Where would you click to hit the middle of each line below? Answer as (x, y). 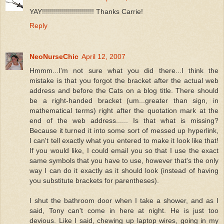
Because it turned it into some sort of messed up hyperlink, (124, 130)
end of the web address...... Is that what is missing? (124, 120)
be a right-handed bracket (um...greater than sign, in (124, 100)
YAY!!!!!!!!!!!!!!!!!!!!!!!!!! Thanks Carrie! (86, 11)
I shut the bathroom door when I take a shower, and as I (124, 200)
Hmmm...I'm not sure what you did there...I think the (124, 70)
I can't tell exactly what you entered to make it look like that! (124, 140)
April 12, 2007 (103, 56)
